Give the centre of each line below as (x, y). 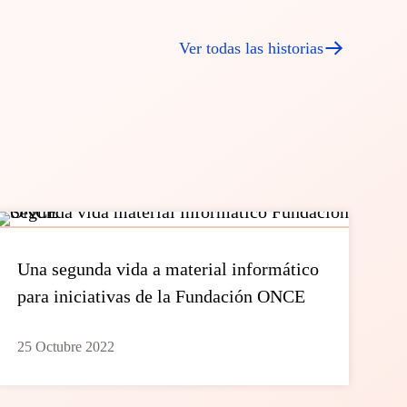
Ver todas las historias (251, 48)
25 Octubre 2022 (65, 347)
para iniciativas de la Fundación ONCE (161, 296)
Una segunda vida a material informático (168, 269)
